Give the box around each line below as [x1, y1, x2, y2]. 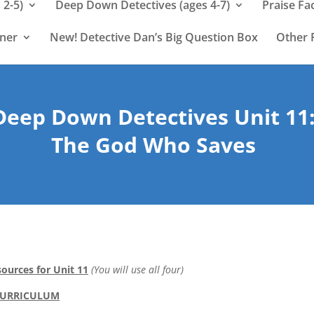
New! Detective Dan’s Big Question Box [50, 29, 258, 45]
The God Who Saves [51, 130, 256, 159]
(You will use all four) [88, 262, 184, 276]
